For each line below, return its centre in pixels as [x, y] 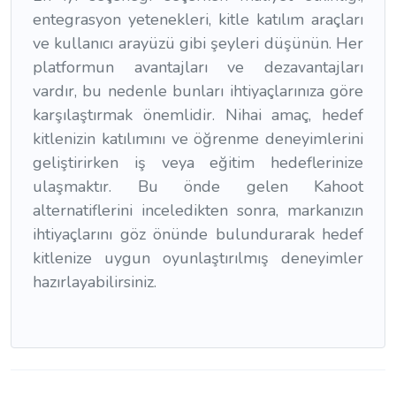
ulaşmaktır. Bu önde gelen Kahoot [198, 187]
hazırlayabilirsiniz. [95, 282]
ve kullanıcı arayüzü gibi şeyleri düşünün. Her [198, 44]
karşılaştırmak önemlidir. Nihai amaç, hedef [198, 115]
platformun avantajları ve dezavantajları [198, 68]
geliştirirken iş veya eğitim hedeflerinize [198, 163]
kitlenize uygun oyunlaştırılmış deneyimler [198, 259]
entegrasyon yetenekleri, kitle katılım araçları [198, 20]
